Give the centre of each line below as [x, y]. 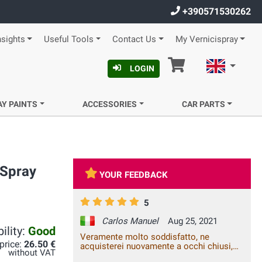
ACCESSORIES [109, 104]
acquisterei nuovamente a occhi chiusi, [156, 247]
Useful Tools [68, 39]
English [242, 65]
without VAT [32, 253]
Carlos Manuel [131, 221]
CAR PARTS [203, 104]
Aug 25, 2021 [192, 221]
